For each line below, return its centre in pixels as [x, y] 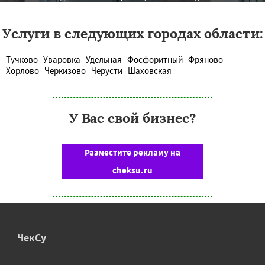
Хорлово [22, 71]
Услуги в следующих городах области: [132, 34]
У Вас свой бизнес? [132, 118]
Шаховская [150, 71]
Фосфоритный [155, 60]
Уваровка [62, 60]
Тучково [22, 60]
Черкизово [65, 71]
